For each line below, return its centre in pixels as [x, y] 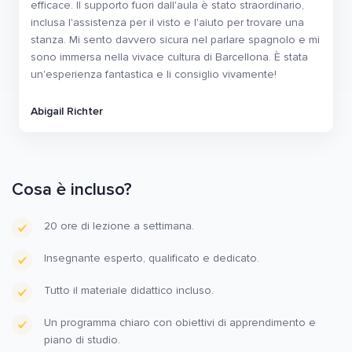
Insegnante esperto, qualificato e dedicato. [152, 258]
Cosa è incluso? [72, 190]
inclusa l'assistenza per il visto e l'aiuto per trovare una [167, 23]
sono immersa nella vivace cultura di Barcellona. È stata [169, 57]
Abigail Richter [67, 112]
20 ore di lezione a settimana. [119, 226]
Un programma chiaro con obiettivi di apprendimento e [180, 323]
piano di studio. [82, 340]
